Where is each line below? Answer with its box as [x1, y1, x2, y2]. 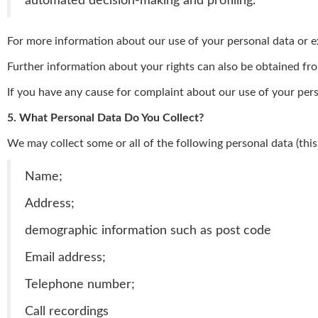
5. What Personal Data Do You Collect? [7, 112, 204, 124]
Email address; [25, 251, 106, 264]
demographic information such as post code [25, 224, 271, 237]
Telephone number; [25, 278, 135, 291]
